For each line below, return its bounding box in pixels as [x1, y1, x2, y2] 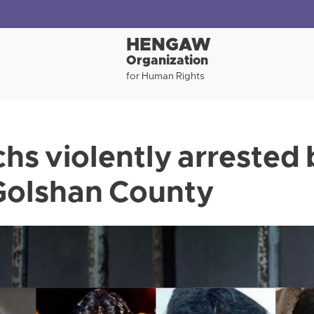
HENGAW [125, 34, 211, 57]
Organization [125, 53, 208, 69]
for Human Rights [125, 71, 205, 83]
